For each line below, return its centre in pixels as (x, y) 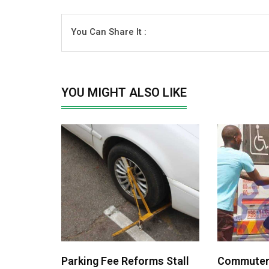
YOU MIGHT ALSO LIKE (124, 92)
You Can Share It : (109, 32)
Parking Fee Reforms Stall (125, 261)
